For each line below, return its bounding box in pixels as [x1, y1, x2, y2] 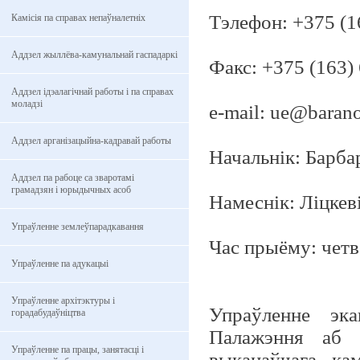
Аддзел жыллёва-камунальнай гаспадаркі [11, 49, 178, 60]
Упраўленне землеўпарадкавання [11, 221, 144, 232]
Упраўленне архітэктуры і [11, 295, 115, 306]
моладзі [11, 98, 43, 109]
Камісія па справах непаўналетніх [11, 12, 145, 23]
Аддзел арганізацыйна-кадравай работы [11, 135, 171, 146]
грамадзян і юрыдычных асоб [11, 184, 131, 195]
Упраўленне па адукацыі [11, 258, 108, 269]
